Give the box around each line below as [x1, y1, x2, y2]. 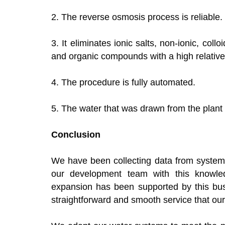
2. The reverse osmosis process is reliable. [51, 12, 222, 23]
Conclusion [51, 130, 100, 140]
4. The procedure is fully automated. [51, 77, 195, 88]
